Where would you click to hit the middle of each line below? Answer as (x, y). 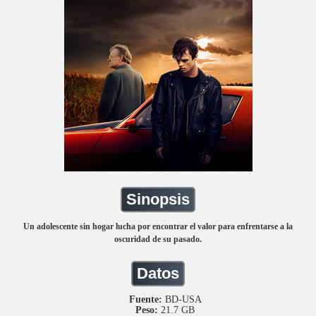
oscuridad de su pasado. (158, 239)
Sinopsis (158, 199)
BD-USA (183, 299)
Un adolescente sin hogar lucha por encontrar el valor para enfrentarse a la (158, 226)
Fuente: (147, 299)
